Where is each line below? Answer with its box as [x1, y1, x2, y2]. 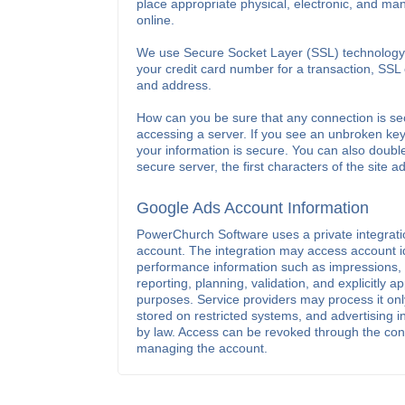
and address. [136, 78, 212, 92]
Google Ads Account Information [136, 199, 369, 217]
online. [136, 13, 174, 27]
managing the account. [136, 341, 268, 355]
